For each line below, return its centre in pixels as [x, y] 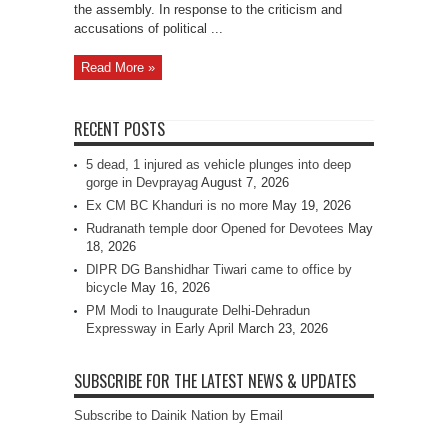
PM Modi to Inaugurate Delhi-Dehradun [198, 310]
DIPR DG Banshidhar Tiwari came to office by [219, 269]
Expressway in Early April [160, 328]
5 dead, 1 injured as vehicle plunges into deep [218, 164]
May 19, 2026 [311, 205]
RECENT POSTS [119, 129]
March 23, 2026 [283, 328]
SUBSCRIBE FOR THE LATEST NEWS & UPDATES [215, 381]
